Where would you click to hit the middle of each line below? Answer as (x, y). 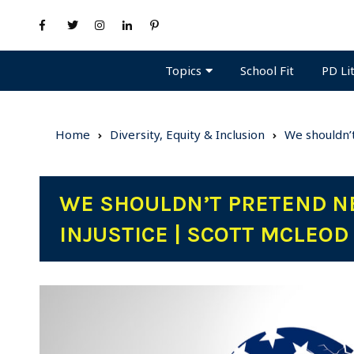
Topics (183, 70)
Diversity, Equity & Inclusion (187, 134)
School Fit (267, 71)
